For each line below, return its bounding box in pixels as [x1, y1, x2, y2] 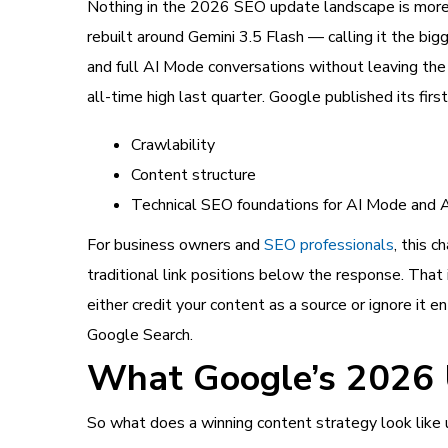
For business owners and [87, 233, 264, 256]
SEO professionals [264, 233, 394, 256]
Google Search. [87, 323, 193, 346]
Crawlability [131, 133, 215, 156]
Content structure [131, 163, 256, 186]
